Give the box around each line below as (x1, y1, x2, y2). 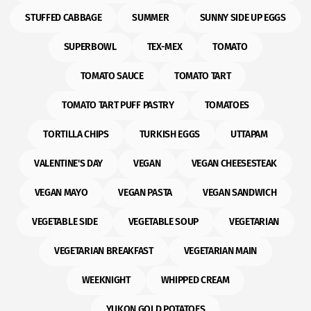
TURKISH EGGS (139, 128, 200, 140)
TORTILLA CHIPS (43, 128, 109, 140)
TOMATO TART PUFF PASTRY (61, 99, 174, 111)
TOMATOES (204, 99, 250, 111)
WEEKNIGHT (81, 274, 131, 286)
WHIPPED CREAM (160, 274, 230, 286)
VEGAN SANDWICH (202, 187, 277, 199)
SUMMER (132, 12, 169, 24)
